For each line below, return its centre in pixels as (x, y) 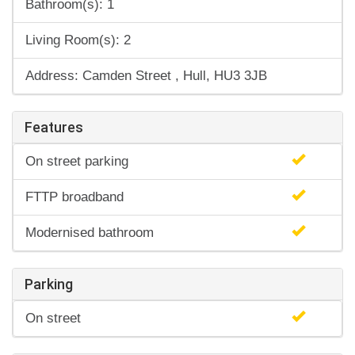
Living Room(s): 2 (78, 40)
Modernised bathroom (90, 232)
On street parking (77, 161)
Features (54, 127)
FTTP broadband (74, 197)
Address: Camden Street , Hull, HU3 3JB (146, 75)
